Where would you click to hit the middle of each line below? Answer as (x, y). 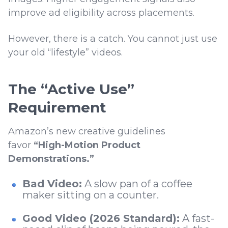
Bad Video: (52, 184)
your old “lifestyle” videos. (67, 53)
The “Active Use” (71, 89)
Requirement (59, 108)
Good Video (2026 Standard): (101, 219)
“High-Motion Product (87, 145)
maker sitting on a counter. (92, 195)
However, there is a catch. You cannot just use (113, 39)
